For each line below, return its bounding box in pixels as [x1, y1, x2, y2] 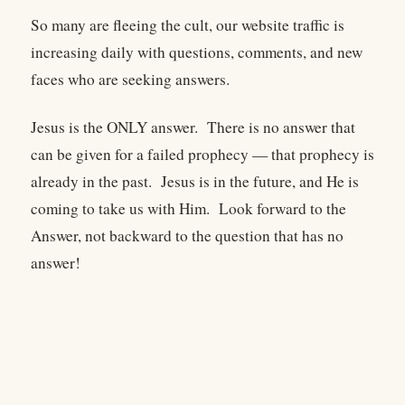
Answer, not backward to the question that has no [31, 224, 344, 246]
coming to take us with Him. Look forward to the [31, 197, 346, 219]
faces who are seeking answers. [31, 69, 235, 90]
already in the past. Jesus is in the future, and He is [31, 170, 359, 192]
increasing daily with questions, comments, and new [31, 42, 363, 63]
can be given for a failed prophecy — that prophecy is [31, 143, 374, 165]
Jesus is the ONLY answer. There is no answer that [31, 116, 355, 137]
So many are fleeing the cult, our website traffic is [31, 14, 344, 36]
